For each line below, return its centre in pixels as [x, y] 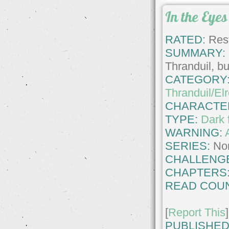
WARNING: [195, 132]
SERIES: [188, 146]
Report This [197, 212]
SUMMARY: [196, 53]
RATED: [186, 39]
